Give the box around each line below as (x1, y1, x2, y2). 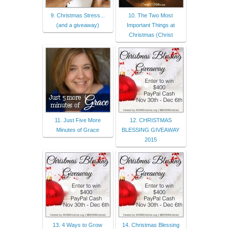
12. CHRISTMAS (129, 117, 172, 123)
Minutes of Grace (56, 126, 99, 133)
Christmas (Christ (128, 31, 173, 38)
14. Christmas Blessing (122, 221, 179, 228)
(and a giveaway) (56, 21, 99, 28)
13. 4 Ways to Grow (53, 221, 102, 228)
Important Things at (126, 21, 175, 28)
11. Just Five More (54, 117, 101, 123)
